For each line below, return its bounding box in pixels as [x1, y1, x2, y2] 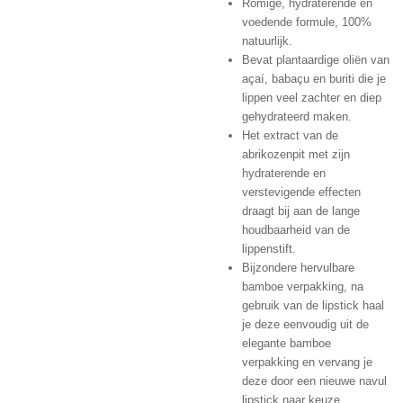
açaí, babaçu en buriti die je [241, 72, 386, 86]
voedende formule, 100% [241, 15, 372, 30]
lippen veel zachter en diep [241, 91, 381, 105]
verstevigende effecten [241, 185, 361, 200]
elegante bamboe [241, 336, 331, 351]
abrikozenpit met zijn [241, 148, 350, 162]
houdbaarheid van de [241, 223, 350, 237]
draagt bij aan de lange [241, 204, 360, 219]
